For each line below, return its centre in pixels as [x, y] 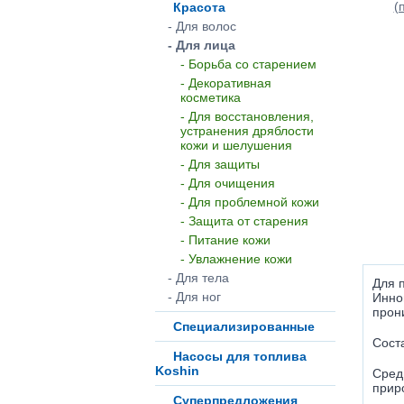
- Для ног [194, 297]
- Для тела [198, 278]
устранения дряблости [247, 131]
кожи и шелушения [236, 145]
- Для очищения [228, 183]
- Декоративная [226, 83]
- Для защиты [220, 164]
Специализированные [244, 326]
